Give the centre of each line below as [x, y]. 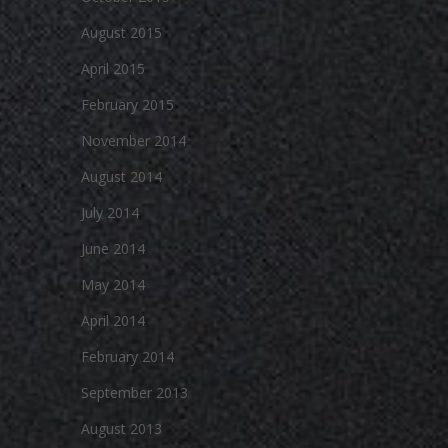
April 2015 [113, 68]
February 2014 [127, 356]
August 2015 [121, 32]
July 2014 [110, 212]
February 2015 [127, 104]
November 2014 [133, 140]
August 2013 [121, 428]
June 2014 [113, 248]
